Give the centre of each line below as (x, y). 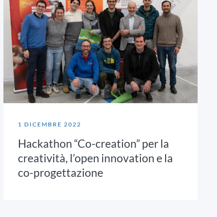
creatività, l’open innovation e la (95, 158)
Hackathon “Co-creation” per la (93, 144)
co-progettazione (60, 173)
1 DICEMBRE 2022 (49, 124)
